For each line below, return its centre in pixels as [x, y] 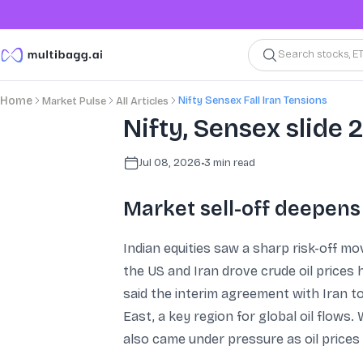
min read [233, 162]
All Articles [142, 101]
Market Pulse [74, 101]
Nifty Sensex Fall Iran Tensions [253, 100]
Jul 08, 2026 [170, 162]
